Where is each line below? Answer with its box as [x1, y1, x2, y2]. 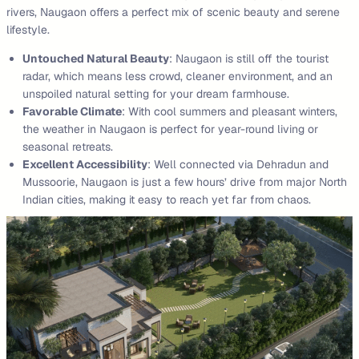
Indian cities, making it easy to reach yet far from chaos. [22, 192, 311, 207]
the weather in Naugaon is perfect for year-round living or [22, 121, 318, 136]
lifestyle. [6, 22, 50, 37]
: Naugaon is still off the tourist [169, 50, 329, 66]
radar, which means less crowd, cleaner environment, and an [22, 68, 333, 83]
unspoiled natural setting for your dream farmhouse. [22, 86, 289, 101]
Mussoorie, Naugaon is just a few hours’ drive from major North [22, 174, 347, 189]
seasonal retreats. [22, 139, 113, 154]
